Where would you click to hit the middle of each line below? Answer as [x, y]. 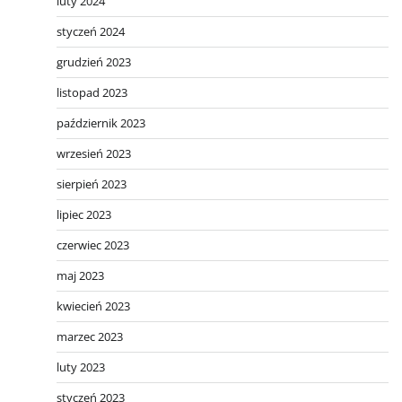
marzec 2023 [90, 336]
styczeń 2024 [91, 31]
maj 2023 [80, 275]
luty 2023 [81, 367]
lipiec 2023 [84, 214]
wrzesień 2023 [94, 153]
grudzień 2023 [94, 61]
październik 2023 [101, 122]
